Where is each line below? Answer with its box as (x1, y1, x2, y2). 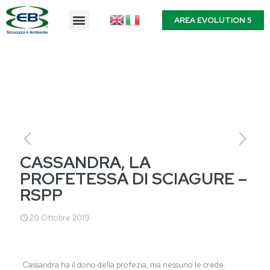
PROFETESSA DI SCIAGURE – (20, 168, 247, 190)
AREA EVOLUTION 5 (174, 14, 252, 25)
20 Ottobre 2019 (30, 213, 90, 224)
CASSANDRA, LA (20, 152, 151, 174)
